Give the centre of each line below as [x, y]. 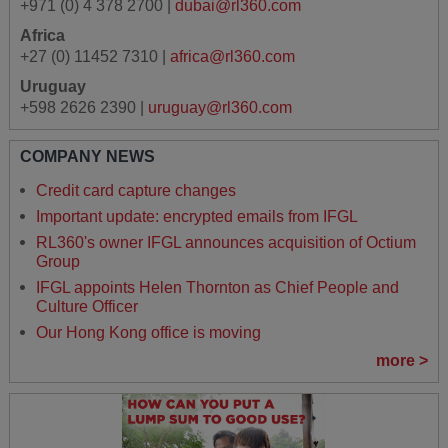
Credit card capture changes [135, 190]
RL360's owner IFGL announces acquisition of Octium [225, 242]
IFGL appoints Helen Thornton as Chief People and [217, 287]
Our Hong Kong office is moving [148, 332]
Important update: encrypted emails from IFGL [196, 216]
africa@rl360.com [232, 56]
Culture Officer [86, 306]
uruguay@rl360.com [219, 107]
